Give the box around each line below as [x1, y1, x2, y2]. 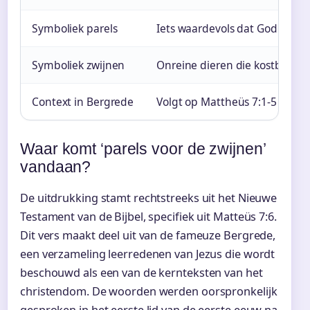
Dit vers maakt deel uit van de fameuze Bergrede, [20, 228, 276, 244]
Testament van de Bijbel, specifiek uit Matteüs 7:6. [20, 209, 277, 225]
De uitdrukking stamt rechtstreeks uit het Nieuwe [20, 190, 277, 206]
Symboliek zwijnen [32, 57, 125, 73]
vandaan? [20, 157, 91, 176]
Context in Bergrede [32, 93, 134, 109]
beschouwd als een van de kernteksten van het [20, 265, 263, 281]
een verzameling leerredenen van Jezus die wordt [20, 246, 275, 262]
